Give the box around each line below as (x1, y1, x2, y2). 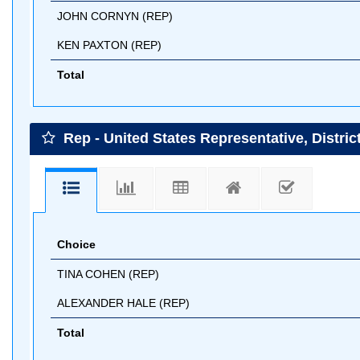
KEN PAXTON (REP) (57, 39, 162, 51)
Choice (57, 237, 96, 251)
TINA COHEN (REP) (57, 267, 159, 280)
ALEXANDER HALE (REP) (57, 296, 190, 309)
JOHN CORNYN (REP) (57, 10, 173, 22)
